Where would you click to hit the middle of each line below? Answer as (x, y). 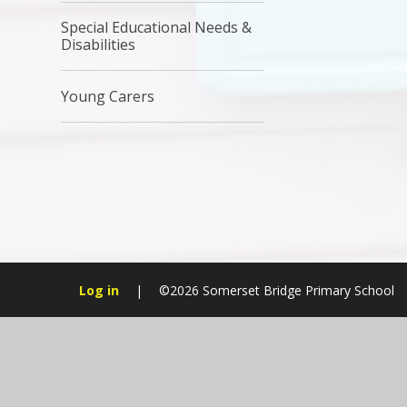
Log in (99, 290)
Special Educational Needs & (157, 27)
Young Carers (108, 96)
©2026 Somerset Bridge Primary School (278, 290)
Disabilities (99, 45)
